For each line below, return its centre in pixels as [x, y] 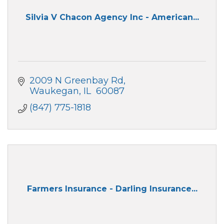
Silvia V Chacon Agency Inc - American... [112, 17]
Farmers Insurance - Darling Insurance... [112, 189]
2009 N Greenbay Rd [76, 80]
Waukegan [54, 91]
